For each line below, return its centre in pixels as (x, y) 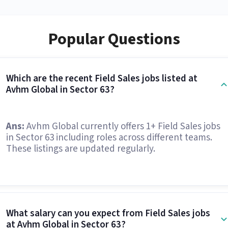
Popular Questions (114, 39)
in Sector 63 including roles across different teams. (109, 138)
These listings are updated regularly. (80, 149)
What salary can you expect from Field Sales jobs (108, 213)
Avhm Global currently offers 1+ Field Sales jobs (122, 126)
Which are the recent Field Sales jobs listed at (102, 79)
